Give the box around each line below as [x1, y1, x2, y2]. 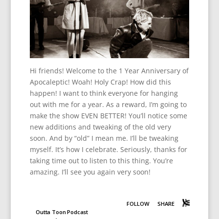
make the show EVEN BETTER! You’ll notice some [29, 110, 187, 120]
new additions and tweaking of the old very [29, 122, 171, 131]
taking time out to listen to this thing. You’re [29, 155, 173, 165]
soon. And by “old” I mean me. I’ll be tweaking [29, 133, 178, 143]
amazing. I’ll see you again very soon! [29, 167, 151, 176]
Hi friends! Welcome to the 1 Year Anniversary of [29, 66, 189, 75]
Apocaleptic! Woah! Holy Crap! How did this [29, 77, 171, 87]
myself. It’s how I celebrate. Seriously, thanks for [29, 144, 187, 154]
